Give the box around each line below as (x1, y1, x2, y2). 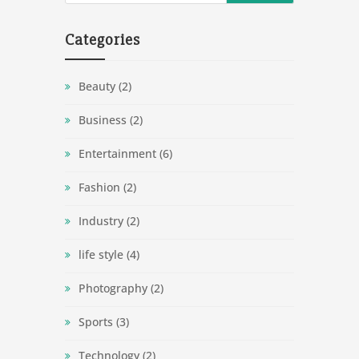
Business (78, 111, 127, 127)
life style (78, 246, 123, 262)
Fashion (78, 179, 120, 195)
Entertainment (78, 145, 156, 161)
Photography (78, 280, 147, 296)
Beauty (78, 78, 115, 94)
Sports (78, 313, 113, 329)
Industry (78, 212, 123, 228)
